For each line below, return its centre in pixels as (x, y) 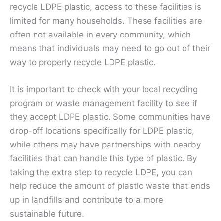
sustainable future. (47, 214)
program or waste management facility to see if (104, 103)
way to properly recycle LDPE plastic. (83, 62)
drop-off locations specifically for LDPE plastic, (102, 131)
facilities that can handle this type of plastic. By (103, 159)
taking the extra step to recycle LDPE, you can (101, 172)
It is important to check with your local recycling (104, 90)
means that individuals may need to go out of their (110, 49)
